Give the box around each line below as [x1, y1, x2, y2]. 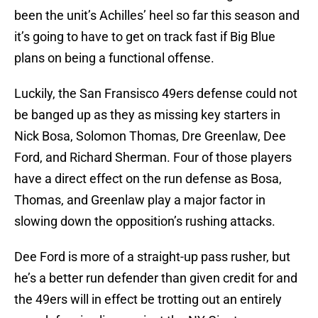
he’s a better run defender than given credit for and [14, 270, 297, 286]
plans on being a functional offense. [14, 50, 214, 66]
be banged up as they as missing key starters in [14, 107, 280, 123]
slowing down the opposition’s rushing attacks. [14, 214, 275, 229]
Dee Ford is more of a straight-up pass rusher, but [14, 249, 290, 265]
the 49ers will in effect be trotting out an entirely [14, 292, 282, 307]
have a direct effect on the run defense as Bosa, [14, 171, 282, 187]
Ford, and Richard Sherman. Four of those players [14, 150, 292, 165]
